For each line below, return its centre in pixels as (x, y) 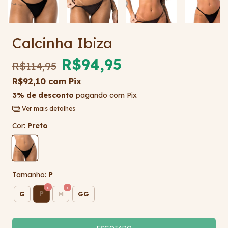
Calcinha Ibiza (62, 43)
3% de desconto (43, 95)
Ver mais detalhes (48, 109)
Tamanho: (30, 175)
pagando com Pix (105, 95)
